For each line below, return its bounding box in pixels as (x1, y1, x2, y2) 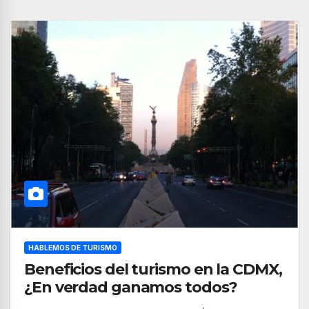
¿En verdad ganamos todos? (24, 278, 237, 297)
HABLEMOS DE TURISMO (28, 243, 117, 252)
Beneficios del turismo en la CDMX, (24, 260, 282, 279)
